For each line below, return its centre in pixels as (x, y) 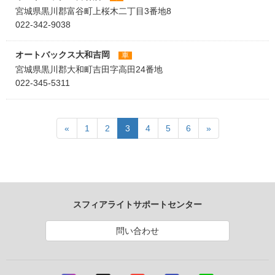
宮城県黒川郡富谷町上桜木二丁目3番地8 (93, 11)
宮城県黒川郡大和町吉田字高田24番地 (89, 69)
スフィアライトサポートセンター (137, 204)
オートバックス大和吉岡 (64, 55)
